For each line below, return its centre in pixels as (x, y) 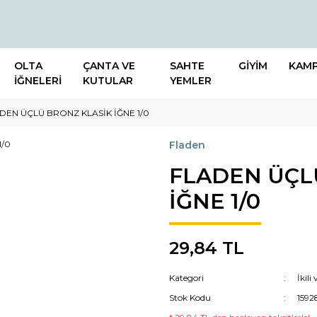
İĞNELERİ (38, 81)
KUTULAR (108, 81)
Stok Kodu (190, 298)
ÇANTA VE (109, 66)
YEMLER (190, 81)
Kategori (186, 278)
